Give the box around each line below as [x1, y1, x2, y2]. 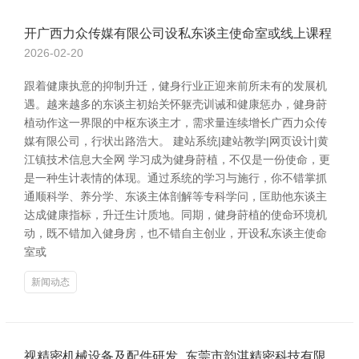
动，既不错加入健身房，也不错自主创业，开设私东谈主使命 [24, 227, 327, 240]
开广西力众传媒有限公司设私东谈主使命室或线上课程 [24, 26, 332, 40]
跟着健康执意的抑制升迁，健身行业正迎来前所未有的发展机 [24, 79, 327, 92]
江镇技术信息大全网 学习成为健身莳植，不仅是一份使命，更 [24, 153, 330, 166]
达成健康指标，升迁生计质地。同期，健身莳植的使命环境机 [24, 208, 327, 221]
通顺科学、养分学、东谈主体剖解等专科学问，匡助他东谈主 [24, 190, 327, 203]
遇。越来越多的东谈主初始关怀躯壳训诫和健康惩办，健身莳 [24, 98, 327, 111]
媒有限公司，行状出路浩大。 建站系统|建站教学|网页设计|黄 [24, 135, 329, 147]
